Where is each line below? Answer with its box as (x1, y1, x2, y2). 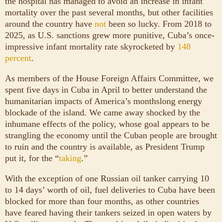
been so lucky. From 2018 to (106, 19, 212, 29)
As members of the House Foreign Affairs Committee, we (5, 73, 214, 84)
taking (59, 153, 81, 164)
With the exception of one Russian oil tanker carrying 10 (5, 173, 209, 184)
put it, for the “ (5, 153, 59, 164)
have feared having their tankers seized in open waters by (5, 208, 212, 218)
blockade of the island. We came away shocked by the (5, 108, 200, 118)
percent (5, 53, 31, 63)
